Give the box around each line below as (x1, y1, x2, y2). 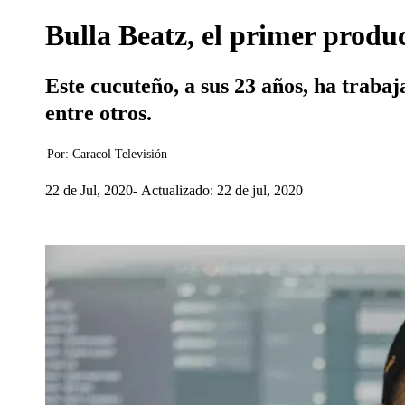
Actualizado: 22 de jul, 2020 (141, 182, 303, 198)
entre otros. (45, 101, 152, 125)
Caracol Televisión (72, 147, 167, 161)
